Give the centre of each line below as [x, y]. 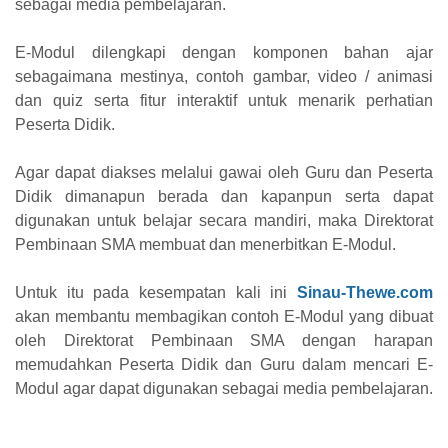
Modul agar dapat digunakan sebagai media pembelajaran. [224, 388]
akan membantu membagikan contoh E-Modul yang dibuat [224, 316]
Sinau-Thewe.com [365, 292]
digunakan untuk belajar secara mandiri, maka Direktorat [224, 220]
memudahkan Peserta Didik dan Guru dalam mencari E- [224, 364]
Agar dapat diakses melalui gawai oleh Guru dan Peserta [224, 172]
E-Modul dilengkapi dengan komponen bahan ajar [224, 52]
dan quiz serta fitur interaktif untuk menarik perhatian [224, 100]
